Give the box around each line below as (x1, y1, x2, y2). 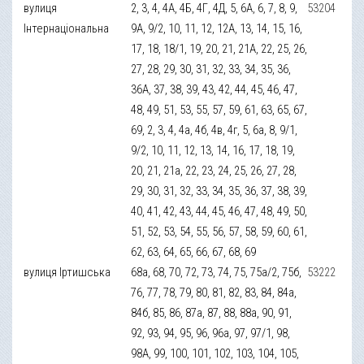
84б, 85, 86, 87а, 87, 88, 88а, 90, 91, (131, 305, 292, 320)
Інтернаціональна (24, 20, 110, 36)
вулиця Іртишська (24, 264, 111, 279)
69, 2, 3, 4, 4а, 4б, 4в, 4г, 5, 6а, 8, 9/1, (131, 122, 298, 137)
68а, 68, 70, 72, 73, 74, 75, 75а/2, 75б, (131, 264, 302, 279)
